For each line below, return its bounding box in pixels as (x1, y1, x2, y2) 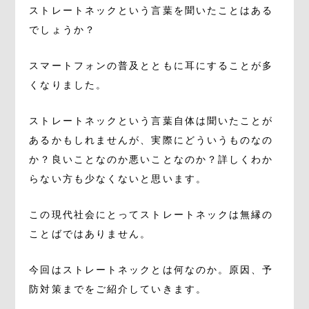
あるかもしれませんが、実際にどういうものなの (29, 134, 274, 146)
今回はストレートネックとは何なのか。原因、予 (29, 264, 274, 275)
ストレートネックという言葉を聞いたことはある (29, 5, 274, 16)
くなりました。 (29, 79, 108, 90)
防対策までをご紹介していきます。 (29, 283, 207, 295)
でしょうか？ (29, 24, 96, 35)
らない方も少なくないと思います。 (29, 173, 207, 184)
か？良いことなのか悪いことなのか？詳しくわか (29, 154, 274, 165)
